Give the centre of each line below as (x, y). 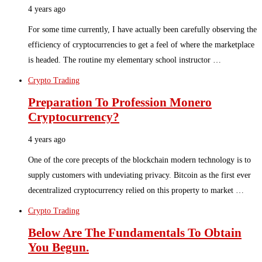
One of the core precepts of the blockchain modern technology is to (139, 160)
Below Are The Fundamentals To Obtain (135, 233)
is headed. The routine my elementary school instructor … (125, 60)
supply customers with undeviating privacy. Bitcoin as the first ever (139, 175)
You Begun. (58, 248)
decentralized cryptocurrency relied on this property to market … (136, 190)
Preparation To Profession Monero (120, 103)
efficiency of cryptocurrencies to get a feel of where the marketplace (141, 45)
